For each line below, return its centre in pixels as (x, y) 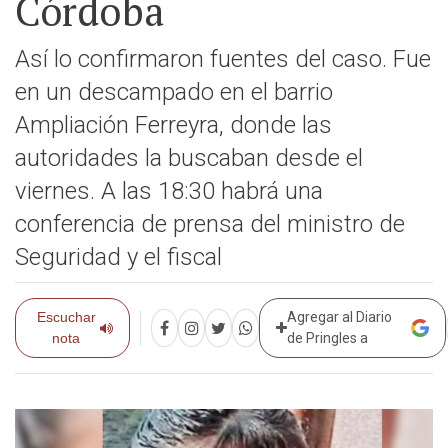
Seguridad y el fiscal (118, 257)
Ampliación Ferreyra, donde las (173, 125)
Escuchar (66, 317)
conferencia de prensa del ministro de (210, 224)
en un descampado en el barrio (174, 92)
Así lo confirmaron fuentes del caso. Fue (223, 59)
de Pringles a (328, 338)
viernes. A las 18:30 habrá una (169, 191)
